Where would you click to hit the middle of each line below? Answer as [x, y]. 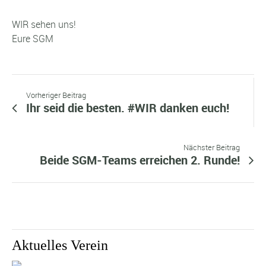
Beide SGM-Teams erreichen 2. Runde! [140, 160]
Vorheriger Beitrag [56, 95]
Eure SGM [33, 38]
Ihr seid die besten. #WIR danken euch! [128, 107]
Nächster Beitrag [212, 147]
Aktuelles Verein [60, 245]
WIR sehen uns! [44, 24]
